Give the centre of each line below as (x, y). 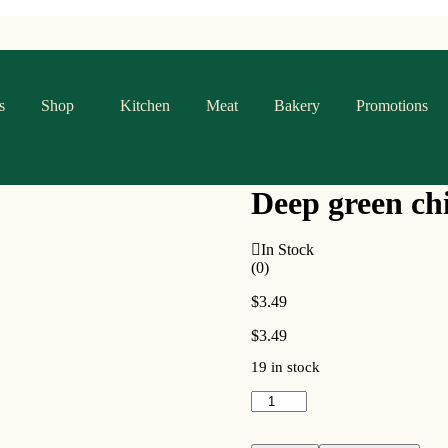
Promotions (391, 105)
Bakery (296, 105)
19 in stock (285, 367)
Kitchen (144, 105)
